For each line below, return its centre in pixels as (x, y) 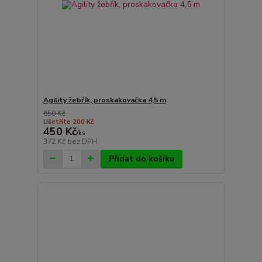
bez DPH (82, 141)
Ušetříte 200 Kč (68, 122)
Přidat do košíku (141, 158)
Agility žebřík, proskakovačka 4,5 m (104, 100)
